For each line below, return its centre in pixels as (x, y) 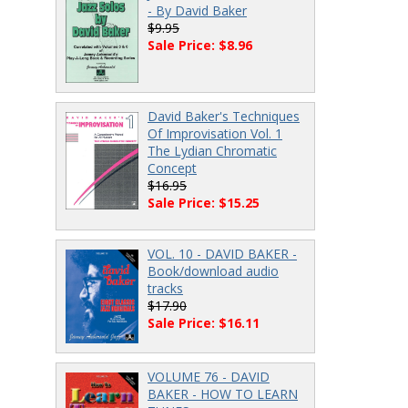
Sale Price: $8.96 (200, 45)
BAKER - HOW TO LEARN (223, 393)
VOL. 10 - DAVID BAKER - (222, 254)
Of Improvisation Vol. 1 (215, 134)
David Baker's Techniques (224, 117)
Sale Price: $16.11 (204, 323)
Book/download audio (213, 271)
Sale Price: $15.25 (204, 203)
